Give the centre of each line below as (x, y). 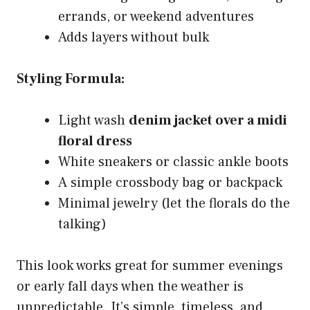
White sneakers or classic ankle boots (173, 162)
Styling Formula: (71, 79)
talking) (82, 225)
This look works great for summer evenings (150, 266)
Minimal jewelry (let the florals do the (174, 204)
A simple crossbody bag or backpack (170, 183)
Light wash (93, 121)
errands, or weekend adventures (156, 17)
